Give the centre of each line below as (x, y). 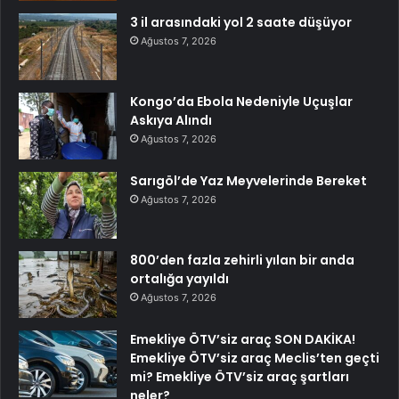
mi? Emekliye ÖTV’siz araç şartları (240, 376)
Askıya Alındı (171, 120)
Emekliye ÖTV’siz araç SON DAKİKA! (243, 339)
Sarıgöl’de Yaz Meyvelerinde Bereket (248, 180)
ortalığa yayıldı (179, 278)
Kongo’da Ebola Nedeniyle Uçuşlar (241, 101)
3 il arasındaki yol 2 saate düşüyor (241, 22)
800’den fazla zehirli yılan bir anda (242, 260)
